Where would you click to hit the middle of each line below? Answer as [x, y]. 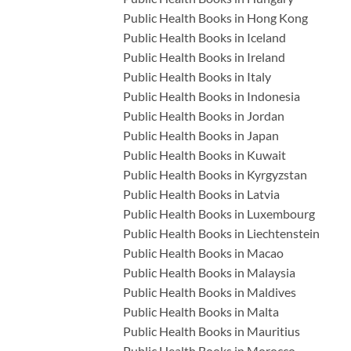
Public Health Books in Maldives [210, 291]
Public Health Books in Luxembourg [219, 213]
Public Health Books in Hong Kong [215, 17]
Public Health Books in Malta [201, 311]
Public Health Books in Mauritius [212, 331]
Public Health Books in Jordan [204, 115]
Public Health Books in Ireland [204, 56]
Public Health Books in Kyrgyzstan [215, 174]
